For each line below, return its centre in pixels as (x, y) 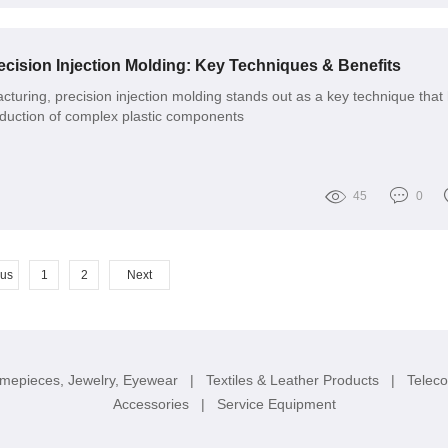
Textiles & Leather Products (294, 379)
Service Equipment (276, 403)
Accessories (152, 403)
